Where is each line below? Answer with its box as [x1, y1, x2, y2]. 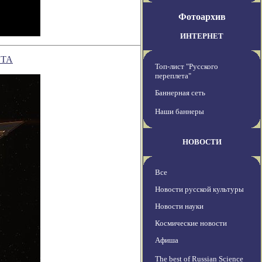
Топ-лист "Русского [155, 62, 218, 71]
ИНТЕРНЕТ [180, 32, 223, 41]
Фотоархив [178, 12, 226, 22]
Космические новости [155, 219, 227, 228]
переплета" [155, 71, 191, 81]
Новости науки [155, 202, 204, 211]
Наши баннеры [155, 107, 204, 116]
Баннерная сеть [155, 88, 205, 98]
